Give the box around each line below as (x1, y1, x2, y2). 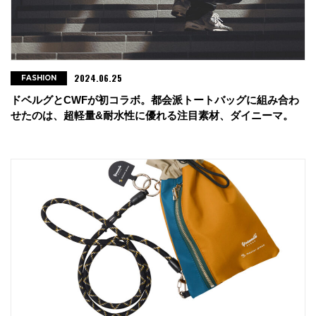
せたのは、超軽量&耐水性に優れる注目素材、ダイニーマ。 (11, 109, 293, 121)
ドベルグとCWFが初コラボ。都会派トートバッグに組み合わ (11, 93, 299, 106)
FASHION (21, 73, 56, 83)
